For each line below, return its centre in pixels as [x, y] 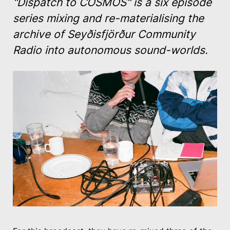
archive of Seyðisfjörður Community [104, 34]
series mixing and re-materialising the [108, 18]
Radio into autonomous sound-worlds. [110, 50]
